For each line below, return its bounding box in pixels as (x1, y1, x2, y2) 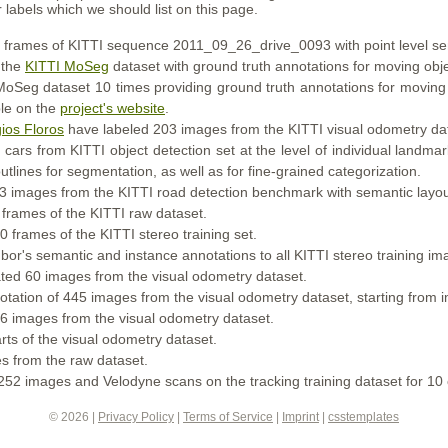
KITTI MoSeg (25, 58, 109, 74)
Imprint (282, 410, 319, 424)
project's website (60, 100, 165, 116)
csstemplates (328, 410, 399, 424)
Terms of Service (183, 410, 273, 424)
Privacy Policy (98, 410, 174, 424)
